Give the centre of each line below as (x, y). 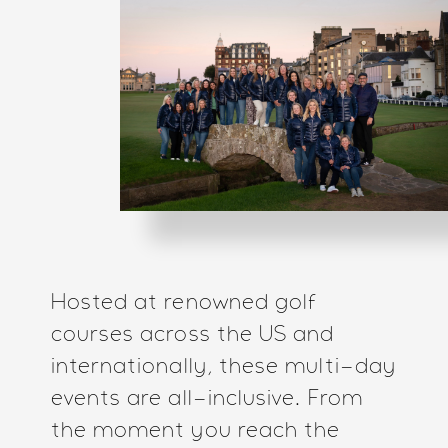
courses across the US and (192, 335)
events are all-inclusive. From (206, 399)
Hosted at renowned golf (184, 303)
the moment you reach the (195, 431)
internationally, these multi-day (223, 367)
